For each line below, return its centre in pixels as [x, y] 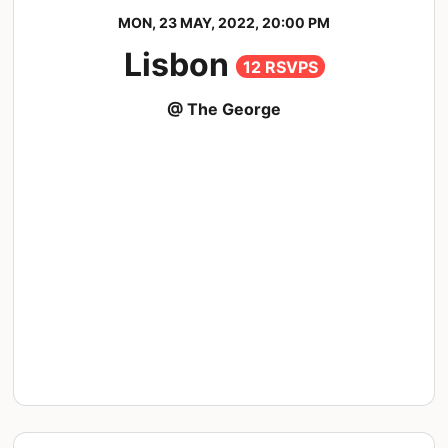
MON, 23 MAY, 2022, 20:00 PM [224, 23]
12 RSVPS [280, 66]
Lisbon [179, 65]
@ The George [224, 109]
